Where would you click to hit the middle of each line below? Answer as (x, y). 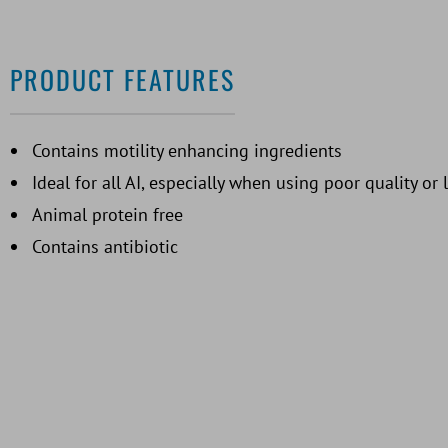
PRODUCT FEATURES (122, 80)
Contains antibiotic (105, 247)
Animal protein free (107, 215)
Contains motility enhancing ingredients (187, 151)
